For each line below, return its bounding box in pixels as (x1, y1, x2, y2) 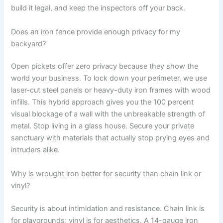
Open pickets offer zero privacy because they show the (11, 62, 199, 71)
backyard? (11, 39, 46, 48)
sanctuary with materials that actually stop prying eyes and (11, 133, 210, 143)
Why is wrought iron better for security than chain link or (11, 169, 202, 178)
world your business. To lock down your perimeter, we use (11, 74, 208, 83)
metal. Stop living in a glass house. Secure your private (11, 121, 195, 131)
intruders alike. (11, 145, 60, 155)
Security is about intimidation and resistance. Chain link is (11, 204, 205, 213)
